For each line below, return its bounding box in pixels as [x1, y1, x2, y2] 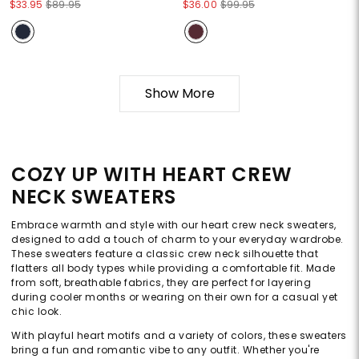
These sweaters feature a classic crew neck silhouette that [11, 247, 318, 261]
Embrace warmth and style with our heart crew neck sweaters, [11, 218, 337, 232]
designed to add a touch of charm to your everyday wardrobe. [11, 232, 344, 247]
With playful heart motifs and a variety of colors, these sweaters [11, 329, 347, 343]
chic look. [11, 305, 62, 319]
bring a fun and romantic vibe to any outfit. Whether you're [11, 343, 320, 357]
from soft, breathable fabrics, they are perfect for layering [11, 276, 311, 290]
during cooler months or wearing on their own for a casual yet [11, 290, 338, 305]
